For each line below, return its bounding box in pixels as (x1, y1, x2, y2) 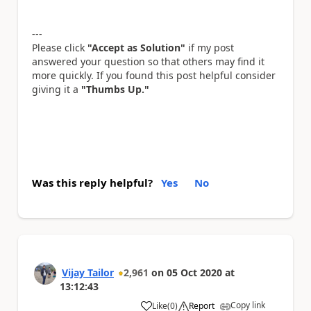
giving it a (32, 83, 81, 96)
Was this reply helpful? (32, 176, 153, 190)
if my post (185, 41, 234, 54)
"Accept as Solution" (87, 41, 185, 54)
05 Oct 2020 (167, 266, 222, 279)
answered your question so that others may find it (32, 55, 264, 68)
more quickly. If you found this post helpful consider (32, 69, 276, 82)
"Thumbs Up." (81, 83, 149, 96)
